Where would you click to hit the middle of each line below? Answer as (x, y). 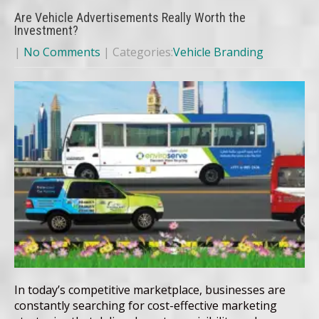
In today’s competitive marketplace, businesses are (150, 290)
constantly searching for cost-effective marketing (146, 306)
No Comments (62, 52)
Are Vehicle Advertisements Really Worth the (130, 17)
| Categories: (138, 52)
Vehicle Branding (218, 52)
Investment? (46, 30)
